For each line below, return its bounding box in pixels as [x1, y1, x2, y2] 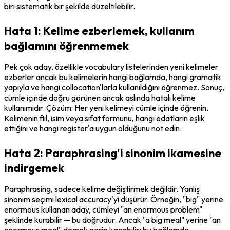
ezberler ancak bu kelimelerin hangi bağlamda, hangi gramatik [4, 71, 221, 82]
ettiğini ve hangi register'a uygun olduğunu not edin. [4, 123, 182, 133]
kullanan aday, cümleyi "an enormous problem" [40, 204, 202, 215]
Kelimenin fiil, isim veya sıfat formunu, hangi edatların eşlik [4, 112, 205, 123]
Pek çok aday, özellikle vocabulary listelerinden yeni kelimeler [4, 61, 218, 72]
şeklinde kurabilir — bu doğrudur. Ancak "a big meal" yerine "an [4, 214, 221, 225]
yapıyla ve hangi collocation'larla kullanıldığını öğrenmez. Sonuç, [4, 82, 224, 92]
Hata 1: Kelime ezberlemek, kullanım [4, 23, 195, 38]
